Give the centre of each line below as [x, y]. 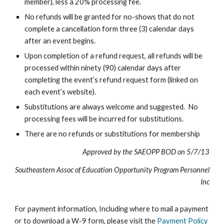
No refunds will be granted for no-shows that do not [110, 17]
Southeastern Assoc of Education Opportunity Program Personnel [112, 170]
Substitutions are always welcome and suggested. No [111, 107]
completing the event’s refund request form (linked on [111, 80]
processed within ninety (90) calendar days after [103, 68]
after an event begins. [60, 41]
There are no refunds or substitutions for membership [112, 134]
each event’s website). [60, 92]
